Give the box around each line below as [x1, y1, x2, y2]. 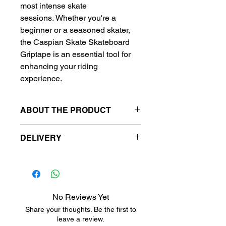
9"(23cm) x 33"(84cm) [30, 136, 100, 144]
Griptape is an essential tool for [20, 49, 131, 60]
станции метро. [30, 195, 81, 204]
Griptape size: [30, 125, 75, 134]
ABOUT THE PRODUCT [20, 105, 111, 116]
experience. [20, 74, 62, 84]
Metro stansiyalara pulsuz [30, 163, 112, 172]
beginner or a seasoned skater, [20, 25, 130, 35]
